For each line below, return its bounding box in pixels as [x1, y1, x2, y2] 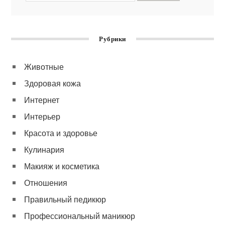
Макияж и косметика [24, 160, 100, 172]
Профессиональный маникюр [24, 210, 136, 222]
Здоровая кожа [24, 77, 81, 89]
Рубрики [99, 35, 126, 43]
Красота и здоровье [24, 127, 98, 139]
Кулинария [24, 144, 65, 156]
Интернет [24, 94, 60, 106]
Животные [24, 61, 64, 73]
